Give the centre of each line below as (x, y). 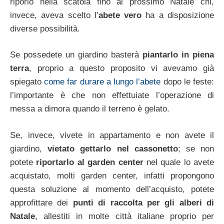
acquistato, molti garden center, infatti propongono (112, 175)
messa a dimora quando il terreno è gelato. (90, 109)
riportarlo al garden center (90, 162)
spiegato (27, 82)
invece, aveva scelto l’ (54, 15)
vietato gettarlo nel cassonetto (113, 148)
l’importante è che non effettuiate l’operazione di (112, 95)
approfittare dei (41, 202)
